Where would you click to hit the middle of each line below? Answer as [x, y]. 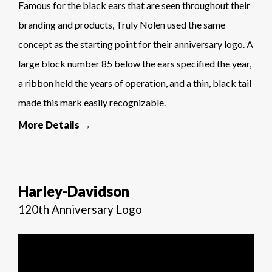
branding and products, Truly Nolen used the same [122, 24]
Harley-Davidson [74, 191]
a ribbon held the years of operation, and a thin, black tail [135, 83]
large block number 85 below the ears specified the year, [135, 63]
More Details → [55, 124]
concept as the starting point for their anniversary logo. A [136, 44]
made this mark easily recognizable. [92, 102]
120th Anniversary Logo [80, 209]
